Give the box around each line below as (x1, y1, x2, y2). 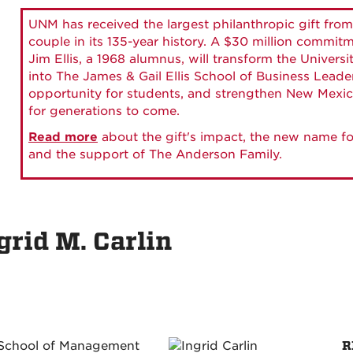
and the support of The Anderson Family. (28, 147, 282, 162)
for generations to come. (28, 104, 180, 118)
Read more (28, 130, 98, 144)
